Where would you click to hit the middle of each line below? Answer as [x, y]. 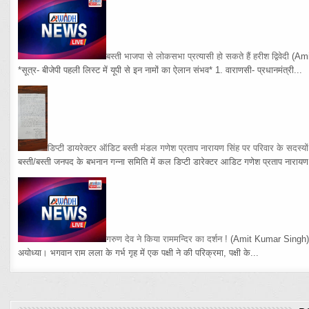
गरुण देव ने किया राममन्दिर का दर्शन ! [167, 239]
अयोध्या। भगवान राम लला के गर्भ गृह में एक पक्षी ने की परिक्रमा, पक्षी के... [139, 253]
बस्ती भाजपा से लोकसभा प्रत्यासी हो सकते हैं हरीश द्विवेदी [198, 56]
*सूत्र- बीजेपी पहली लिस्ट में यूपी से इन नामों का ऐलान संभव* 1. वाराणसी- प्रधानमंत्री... [160, 70]
